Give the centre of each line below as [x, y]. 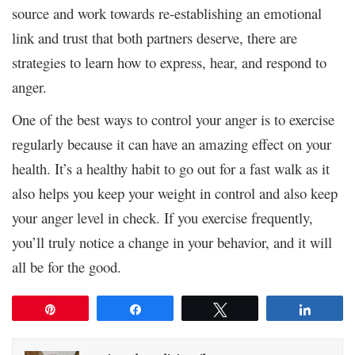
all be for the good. [67, 266]
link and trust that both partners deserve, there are [155, 37]
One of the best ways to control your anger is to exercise [173, 119]
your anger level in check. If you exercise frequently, [162, 217]
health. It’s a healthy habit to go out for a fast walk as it [171, 168]
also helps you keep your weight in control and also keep [175, 193]
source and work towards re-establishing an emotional [167, 13]
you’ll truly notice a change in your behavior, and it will [172, 242]
